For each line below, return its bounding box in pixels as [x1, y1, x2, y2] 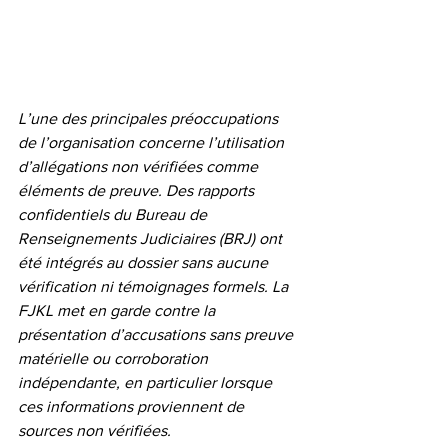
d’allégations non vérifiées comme [18, 157, 262, 175]
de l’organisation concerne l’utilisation [18, 133, 288, 151]
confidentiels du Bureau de [18, 205, 211, 223]
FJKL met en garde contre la [18, 301, 219, 319]
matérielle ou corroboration [18, 349, 212, 367]
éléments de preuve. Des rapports [18, 181, 258, 199]
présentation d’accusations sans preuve [18, 325, 297, 343]
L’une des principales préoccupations [18, 109, 282, 127]
